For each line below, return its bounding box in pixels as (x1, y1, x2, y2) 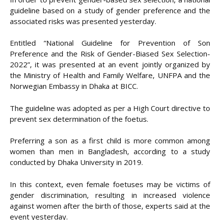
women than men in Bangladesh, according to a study (10, 146, 210, 157)
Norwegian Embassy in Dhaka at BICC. (10, 81, 138, 91)
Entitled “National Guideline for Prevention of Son (10, 38, 210, 48)
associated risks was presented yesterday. (10, 16, 156, 26)
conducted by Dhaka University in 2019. (10, 157, 143, 167)
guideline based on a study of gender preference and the (10, 5, 210, 15)
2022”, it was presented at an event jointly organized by (10, 59, 210, 70)
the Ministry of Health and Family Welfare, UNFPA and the (10, 70, 210, 81)
